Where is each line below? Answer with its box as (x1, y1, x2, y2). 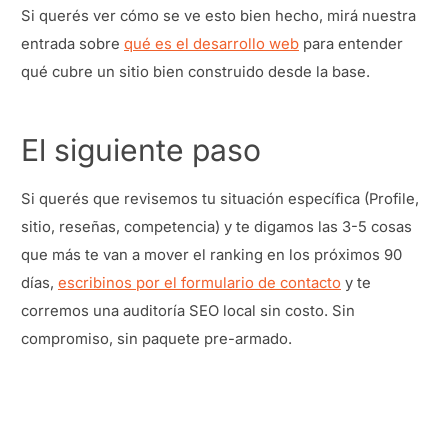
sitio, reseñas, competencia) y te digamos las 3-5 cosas (21, 217, 412, 236)
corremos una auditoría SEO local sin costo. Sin (21, 301, 355, 320)
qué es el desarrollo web (124, 34, 299, 53)
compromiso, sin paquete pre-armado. (21, 329, 292, 348)
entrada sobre (21, 34, 124, 53)
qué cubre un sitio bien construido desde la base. (21, 62, 370, 81)
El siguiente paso (21, 132, 261, 169)
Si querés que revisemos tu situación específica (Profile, (21, 189, 419, 208)
